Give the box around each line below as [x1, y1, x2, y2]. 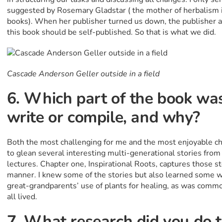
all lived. [6, 191, 37, 203]
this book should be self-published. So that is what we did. [6, 27, 216, 38]
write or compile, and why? [6, 107, 200, 128]
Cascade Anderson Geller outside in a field [6, 68, 160, 80]
